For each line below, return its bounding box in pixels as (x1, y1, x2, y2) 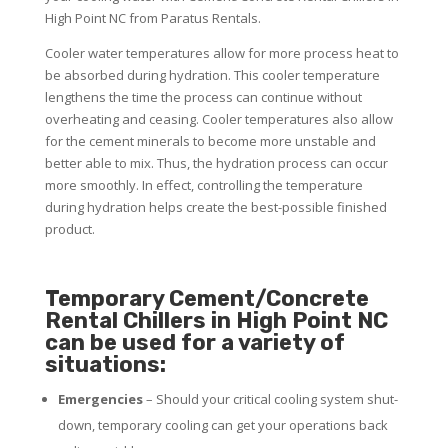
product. (44, 219, 95, 238)
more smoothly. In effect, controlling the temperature (44, 175, 363, 194)
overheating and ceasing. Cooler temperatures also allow (44, 109, 393, 128)
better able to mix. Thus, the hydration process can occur (44, 153, 388, 172)
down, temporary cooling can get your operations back (57, 415, 388, 434)
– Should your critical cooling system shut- (142, 389, 398, 408)
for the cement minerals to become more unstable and (44, 131, 376, 150)
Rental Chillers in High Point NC (44, 306, 388, 334)
